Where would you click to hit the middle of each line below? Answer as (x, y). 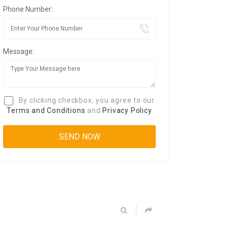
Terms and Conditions (46, 111)
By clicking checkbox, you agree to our (86, 100)
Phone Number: (28, 9)
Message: (19, 51)
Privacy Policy (127, 111)
